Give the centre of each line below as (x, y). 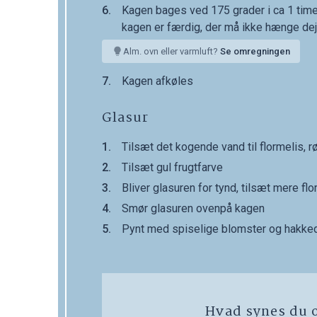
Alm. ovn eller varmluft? (172, 52)
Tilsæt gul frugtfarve (172, 168)
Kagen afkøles (157, 81)
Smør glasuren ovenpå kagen (193, 209)
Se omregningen (255, 52)
